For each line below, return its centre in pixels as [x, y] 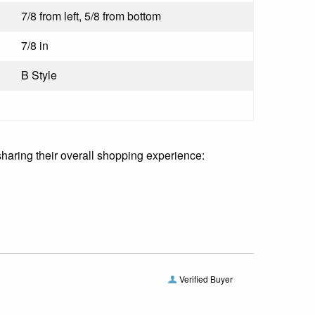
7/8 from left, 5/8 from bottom [91, 15]
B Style [39, 75]
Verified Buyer [206, 278]
